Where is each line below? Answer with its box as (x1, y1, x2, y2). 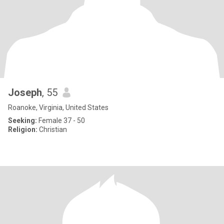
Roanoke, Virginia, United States (8, 103, 108, 111)
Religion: (8, 125, 37, 133)
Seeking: (8, 116, 37, 124)
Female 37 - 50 (37, 116, 85, 124)
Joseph (8, 86, 42, 98)
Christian (37, 125, 67, 133)
